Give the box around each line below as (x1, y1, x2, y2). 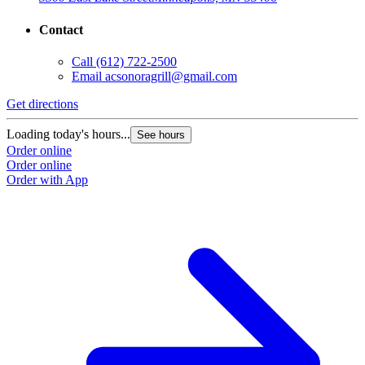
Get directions (7, 96, 78, 111)
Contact (39, 22, 83, 37)
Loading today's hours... (7, 126, 130, 141)
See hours (137, 128, 185, 141)
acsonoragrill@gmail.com (105, 68, 237, 83)
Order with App (7, 172, 88, 187)
